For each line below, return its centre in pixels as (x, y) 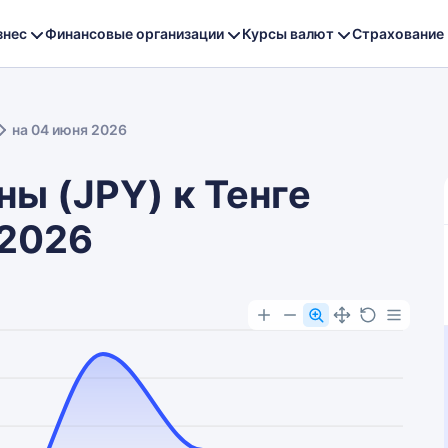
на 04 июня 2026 (69, 129)
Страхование (398, 33)
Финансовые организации (134, 33)
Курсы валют (288, 33)
